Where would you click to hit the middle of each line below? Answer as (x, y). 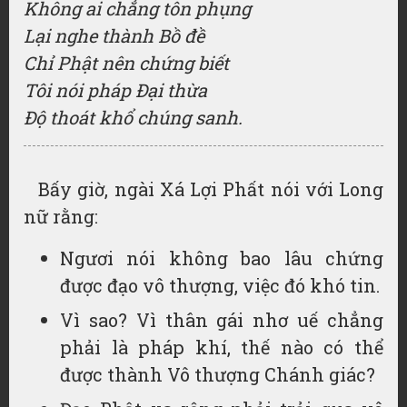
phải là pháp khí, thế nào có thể (222, 347)
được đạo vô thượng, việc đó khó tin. (220, 285)
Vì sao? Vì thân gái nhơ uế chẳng (222, 320)
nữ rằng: (61, 216)
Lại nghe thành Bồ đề (114, 35)
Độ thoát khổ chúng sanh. (133, 117)
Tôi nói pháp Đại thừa (115, 90)
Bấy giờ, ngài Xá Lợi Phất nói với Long (211, 189)
